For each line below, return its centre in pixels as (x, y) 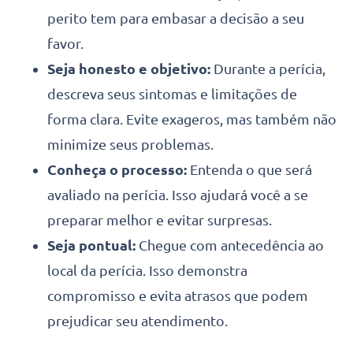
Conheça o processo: (119, 169)
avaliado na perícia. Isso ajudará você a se (178, 194)
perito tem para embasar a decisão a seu (176, 18)
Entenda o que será (251, 169)
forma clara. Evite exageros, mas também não (192, 119)
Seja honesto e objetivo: (130, 68)
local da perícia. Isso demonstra (147, 270)
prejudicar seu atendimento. (137, 320)
